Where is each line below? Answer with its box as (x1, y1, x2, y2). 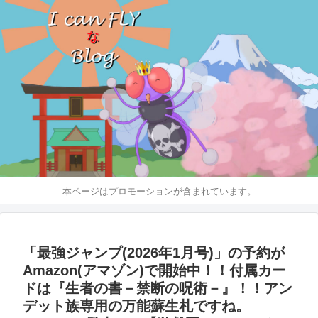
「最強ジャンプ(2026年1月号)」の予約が (23, 245, 285, 261)
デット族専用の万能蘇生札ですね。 (23, 298, 250, 314)
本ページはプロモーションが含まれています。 (62, 185, 256, 197)
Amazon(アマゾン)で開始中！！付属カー (23, 263, 286, 279)
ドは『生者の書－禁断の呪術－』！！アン (23, 280, 292, 297)
